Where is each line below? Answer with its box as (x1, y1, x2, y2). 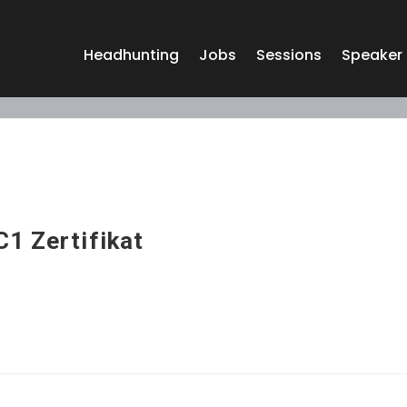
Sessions (255, 45, 322, 65)
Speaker (341, 45, 402, 65)
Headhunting (83, 45, 179, 65)
